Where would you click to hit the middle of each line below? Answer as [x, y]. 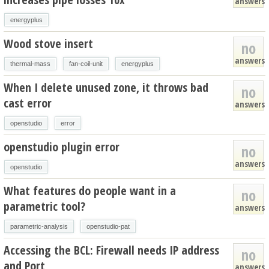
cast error [28, 103]
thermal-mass [30, 63]
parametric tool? [44, 206]
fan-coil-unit [86, 63]
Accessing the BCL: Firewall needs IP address [111, 250]
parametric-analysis [39, 226]
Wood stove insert [48, 43]
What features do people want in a [90, 190]
